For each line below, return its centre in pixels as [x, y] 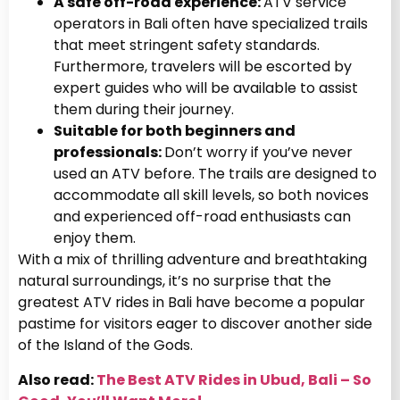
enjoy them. [95, 238]
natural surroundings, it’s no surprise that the [175, 281]
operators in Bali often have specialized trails [211, 24]
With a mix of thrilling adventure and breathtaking [192, 260]
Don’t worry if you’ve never [258, 153]
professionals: [109, 153]
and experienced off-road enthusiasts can [202, 217]
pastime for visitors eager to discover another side [195, 324]
